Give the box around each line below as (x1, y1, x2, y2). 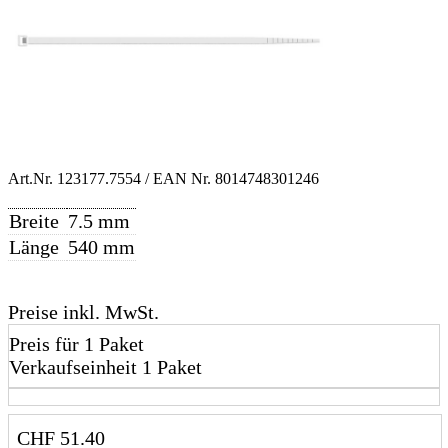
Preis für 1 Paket (9, 333, 144, 356)
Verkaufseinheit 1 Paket (9, 356, 202, 379)
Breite (9, 210, 59, 233)
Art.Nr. (8, 170, 57, 188)
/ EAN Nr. (145, 170, 215, 188)
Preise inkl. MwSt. (8, 301, 159, 324)
